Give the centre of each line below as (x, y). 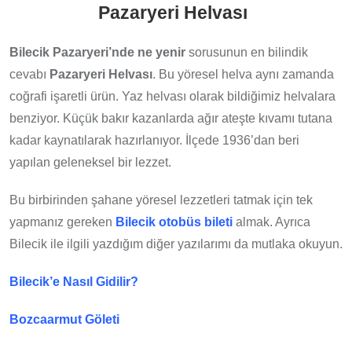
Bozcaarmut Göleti (64, 320)
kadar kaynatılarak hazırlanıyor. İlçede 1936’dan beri (154, 141)
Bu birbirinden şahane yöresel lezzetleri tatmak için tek (161, 200)
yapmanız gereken (62, 222)
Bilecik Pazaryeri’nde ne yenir (97, 53)
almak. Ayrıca (273, 222)
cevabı (29, 75)
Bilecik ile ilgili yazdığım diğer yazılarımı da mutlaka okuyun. (176, 244)
